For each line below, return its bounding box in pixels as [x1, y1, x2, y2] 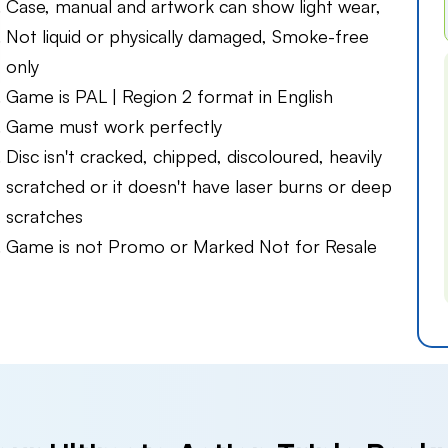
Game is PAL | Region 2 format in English [6, 85, 333, 108]
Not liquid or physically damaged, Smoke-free [6, 25, 369, 48]
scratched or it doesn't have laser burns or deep [6, 175, 392, 198]
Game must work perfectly [6, 115, 222, 138]
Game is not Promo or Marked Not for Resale [6, 235, 377, 258]
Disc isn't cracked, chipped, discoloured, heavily [6, 145, 382, 168]
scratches [6, 205, 83, 228]
